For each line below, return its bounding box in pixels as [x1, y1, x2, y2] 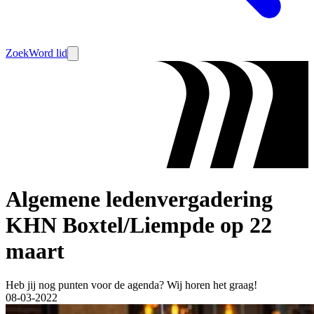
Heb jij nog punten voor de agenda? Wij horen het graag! [6, 279, 257, 292]
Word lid [29, 47, 67, 59]
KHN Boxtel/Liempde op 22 [6, 212, 272, 238]
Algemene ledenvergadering [6, 186, 273, 212]
